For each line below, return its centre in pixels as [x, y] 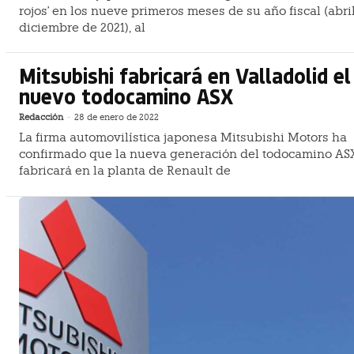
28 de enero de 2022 [117, 118]
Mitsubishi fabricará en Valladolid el [185, 76]
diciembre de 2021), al [82, 27]
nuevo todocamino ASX [126, 96]
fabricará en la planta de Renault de [125, 171]
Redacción [41, 118]
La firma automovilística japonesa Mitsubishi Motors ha [183, 138]
